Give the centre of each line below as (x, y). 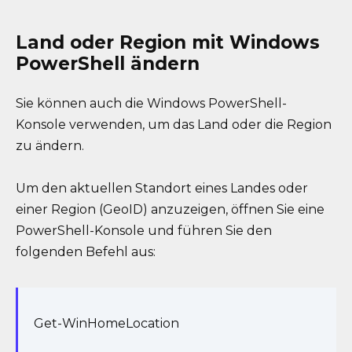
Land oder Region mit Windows (168, 42)
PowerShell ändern (108, 63)
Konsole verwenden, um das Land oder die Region (174, 124)
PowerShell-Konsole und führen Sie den (144, 230)
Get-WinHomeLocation (106, 323)
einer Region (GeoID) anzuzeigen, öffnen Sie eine (170, 209)
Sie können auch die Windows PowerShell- (151, 103)
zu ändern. (50, 145)
